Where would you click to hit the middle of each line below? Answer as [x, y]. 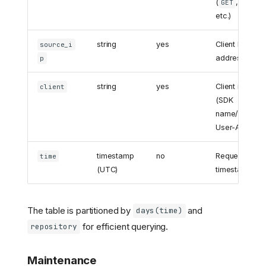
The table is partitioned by [80, 210]
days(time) [159, 211]
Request [230, 156]
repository [54, 227]
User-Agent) [237, 128]
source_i [56, 45]
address [230, 58]
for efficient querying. [124, 226]
